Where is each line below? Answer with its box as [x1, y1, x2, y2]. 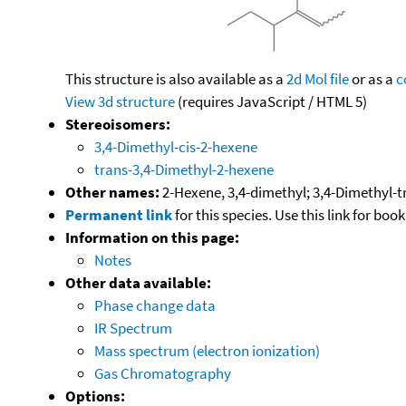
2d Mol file [286, 68, 349, 89]
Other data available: [65, 272, 211, 293]
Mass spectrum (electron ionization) [94, 340, 320, 361]
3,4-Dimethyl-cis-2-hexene [94, 136, 257, 157]
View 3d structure [65, 91, 175, 111]
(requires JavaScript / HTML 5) [175, 91, 367, 111]
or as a [349, 68, 396, 89]
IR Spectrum [94, 317, 172, 338]
